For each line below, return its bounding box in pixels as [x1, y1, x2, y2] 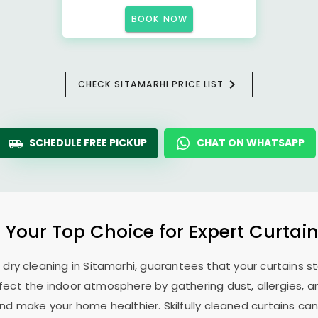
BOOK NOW [131, 13, 187, 25]
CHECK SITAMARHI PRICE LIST [77, 78, 224, 90]
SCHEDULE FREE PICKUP [29, 136, 147, 150]
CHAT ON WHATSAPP [197, 136, 305, 150]
